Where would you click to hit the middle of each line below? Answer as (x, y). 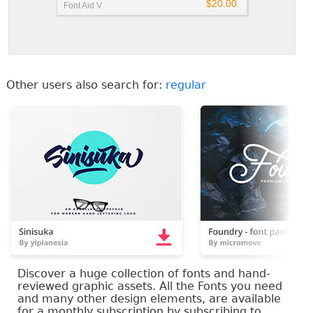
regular (186, 85)
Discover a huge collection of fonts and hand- (144, 273)
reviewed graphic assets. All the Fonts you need (150, 286)
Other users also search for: (86, 85)
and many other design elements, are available (149, 298)
